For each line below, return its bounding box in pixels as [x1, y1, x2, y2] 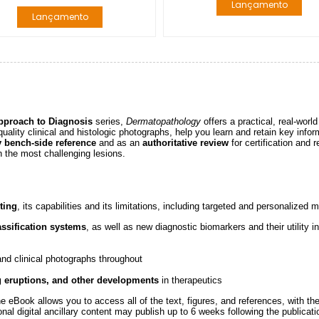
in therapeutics [159, 274, 222, 286]
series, [93, 115, 126, 127]
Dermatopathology [126, 115, 201, 127]
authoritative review [140, 137, 229, 148]
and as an [99, 137, 140, 148]
